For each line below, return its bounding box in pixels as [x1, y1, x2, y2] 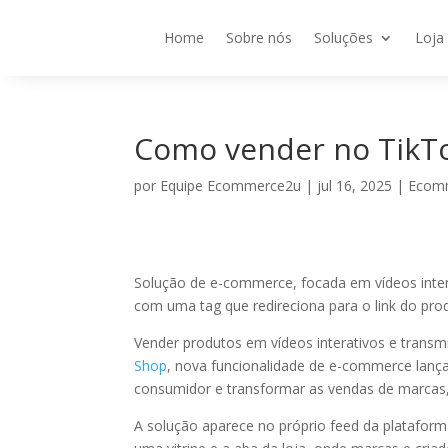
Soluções [314, 28, 374, 47]
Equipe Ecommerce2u [160, 176, 302, 195]
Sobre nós [226, 28, 293, 47]
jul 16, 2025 [317, 176, 393, 195]
